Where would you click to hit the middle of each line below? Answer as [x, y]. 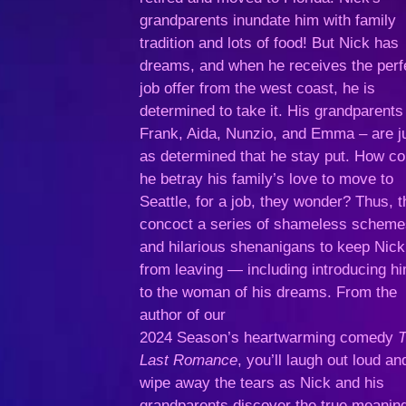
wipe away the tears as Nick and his [262, 383]
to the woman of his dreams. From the [269, 292]
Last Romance [189, 360]
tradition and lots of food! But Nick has [270, 43]
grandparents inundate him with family [268, 20]
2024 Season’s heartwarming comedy [269, 338]
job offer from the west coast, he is [258, 88]
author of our [183, 315]
